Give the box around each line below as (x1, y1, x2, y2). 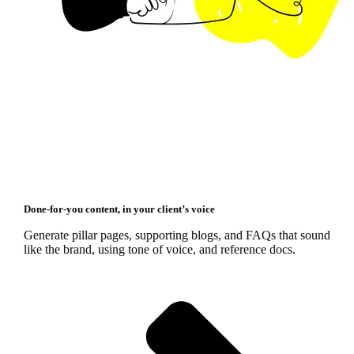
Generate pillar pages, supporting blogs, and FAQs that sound (23, 228, 330, 242)
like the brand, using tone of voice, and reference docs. (23, 242, 296, 256)
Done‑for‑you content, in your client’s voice (23, 202, 215, 215)
